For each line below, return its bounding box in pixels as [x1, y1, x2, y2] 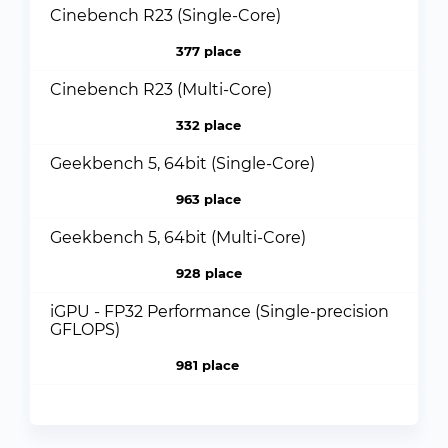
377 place [175, 43, 241, 59]
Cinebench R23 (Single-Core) [50, 6, 281, 25]
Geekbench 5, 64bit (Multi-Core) [50, 228, 306, 247]
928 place [175, 265, 242, 281]
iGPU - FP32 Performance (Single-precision [50, 302, 389, 321]
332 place [175, 117, 241, 133]
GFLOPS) [50, 320, 120, 339]
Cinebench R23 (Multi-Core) [50, 80, 272, 99]
